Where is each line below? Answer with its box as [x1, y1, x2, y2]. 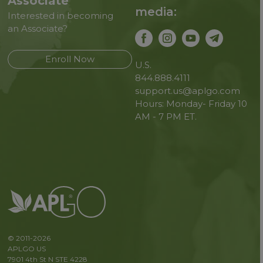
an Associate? [8, 23, 68, 34]
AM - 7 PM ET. [134, 111, 197, 122]
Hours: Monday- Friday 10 [134, 98, 247, 109]
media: [134, 5, 177, 19]
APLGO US [8, 244, 46, 253]
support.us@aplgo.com [134, 85, 240, 96]
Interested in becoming [8, 10, 114, 21]
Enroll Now [45, 53, 95, 65]
